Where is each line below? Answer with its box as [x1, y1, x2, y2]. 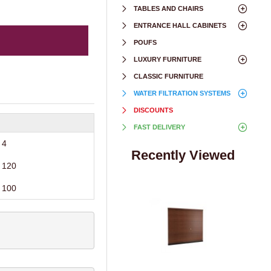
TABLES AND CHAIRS [134, 5, 203, 12]
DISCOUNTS [134, 106, 173, 114]
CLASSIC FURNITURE [134, 73, 203, 80]
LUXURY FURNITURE [134, 56, 201, 63]
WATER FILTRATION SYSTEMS [134, 90, 230, 97]
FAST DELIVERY [134, 123, 185, 131]
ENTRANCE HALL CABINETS [134, 22, 226, 29]
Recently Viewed [131, 148, 235, 163]
